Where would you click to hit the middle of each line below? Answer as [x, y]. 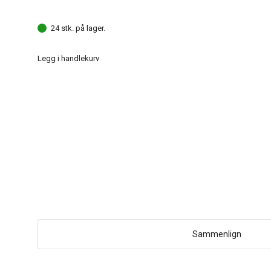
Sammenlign [217, 234]
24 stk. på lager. [78, 28]
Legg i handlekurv [68, 58]
